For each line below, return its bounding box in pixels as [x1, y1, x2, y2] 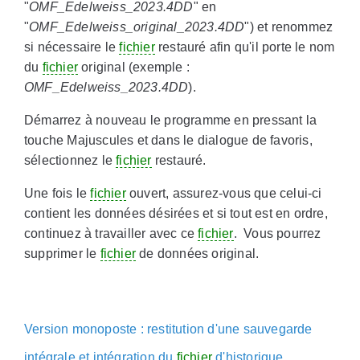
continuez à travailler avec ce [24, 227, 198, 241]
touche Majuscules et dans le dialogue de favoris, [24, 133, 313, 148]
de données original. [135, 247, 260, 261]
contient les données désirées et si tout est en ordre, [24, 207, 328, 221]
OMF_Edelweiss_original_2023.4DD [29, 20, 245, 35]
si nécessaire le [24, 40, 120, 55]
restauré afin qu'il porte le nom [154, 40, 335, 55]
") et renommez [244, 20, 333, 35]
